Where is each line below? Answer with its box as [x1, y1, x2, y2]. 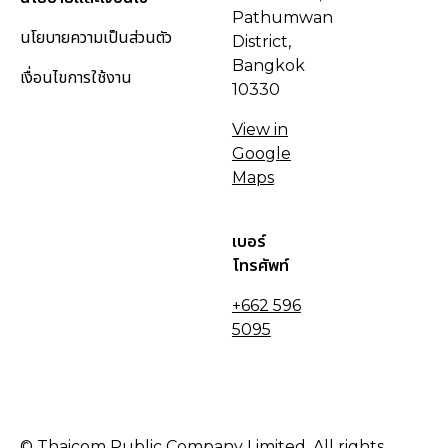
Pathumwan [231, 8, 333, 28]
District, [231, 32, 291, 52]
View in [231, 120, 288, 140]
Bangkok [231, 56, 305, 76]
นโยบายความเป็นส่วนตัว [19, 28, 172, 48]
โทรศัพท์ [231, 256, 289, 276]
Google [231, 144, 291, 164]
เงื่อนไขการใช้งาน [19, 68, 132, 88]
